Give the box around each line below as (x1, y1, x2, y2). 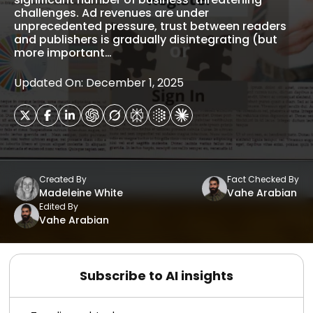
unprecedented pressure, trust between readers (14, 18, 286, 34)
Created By (39, 173, 87, 185)
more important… (14, 45, 112, 61)
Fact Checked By (227, 173, 299, 185)
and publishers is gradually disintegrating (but (14, 31, 277, 48)
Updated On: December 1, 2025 (14, 75, 184, 91)
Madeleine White (39, 186, 123, 200)
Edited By (39, 201, 78, 212)
